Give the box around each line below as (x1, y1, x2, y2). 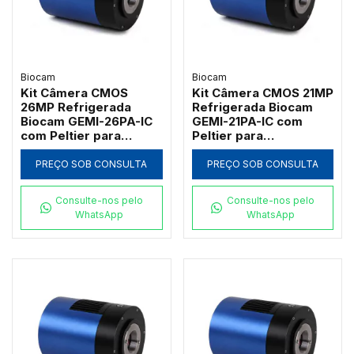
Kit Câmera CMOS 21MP (191, 85, 333, 101)
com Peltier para (21, 128, 121, 144)
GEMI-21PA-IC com (191, 114, 303, 130)
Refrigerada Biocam (191, 100, 313, 115)
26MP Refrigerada (21, 100, 131, 115)
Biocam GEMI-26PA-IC (21, 114, 153, 130)
